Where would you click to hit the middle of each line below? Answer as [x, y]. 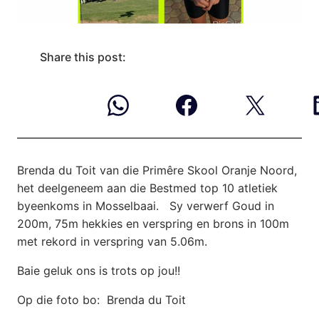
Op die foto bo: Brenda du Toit [101, 299]
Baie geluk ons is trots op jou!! [99, 270]
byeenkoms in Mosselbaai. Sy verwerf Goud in [146, 205]
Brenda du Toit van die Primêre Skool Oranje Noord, [157, 170]
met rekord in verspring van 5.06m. [112, 241]
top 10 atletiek [237, 188]
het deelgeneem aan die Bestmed [107, 188]
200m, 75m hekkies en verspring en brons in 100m [153, 223]
